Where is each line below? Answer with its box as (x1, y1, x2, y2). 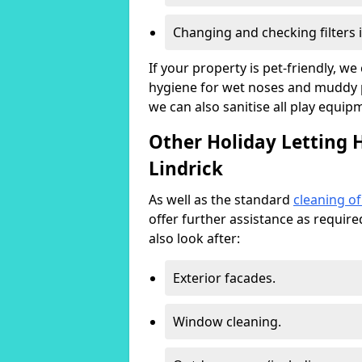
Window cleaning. (173, 313, 281, 330)
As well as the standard (149, 191, 293, 208)
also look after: (149, 229, 240, 247)
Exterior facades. (173, 269, 276, 287)
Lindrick (149, 156, 223, 181)
